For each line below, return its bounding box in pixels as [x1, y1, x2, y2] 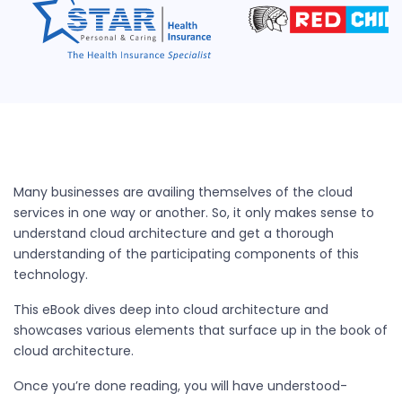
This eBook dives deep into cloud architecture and [13, 301, 328, 319]
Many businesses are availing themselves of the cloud [13, 183, 353, 202]
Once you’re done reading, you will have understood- [13, 377, 347, 396]
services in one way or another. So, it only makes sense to [13, 204, 374, 223]
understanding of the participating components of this [13, 245, 359, 264]
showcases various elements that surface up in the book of [13, 321, 388, 340]
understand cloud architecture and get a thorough [13, 224, 334, 243]
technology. [13, 266, 88, 284]
